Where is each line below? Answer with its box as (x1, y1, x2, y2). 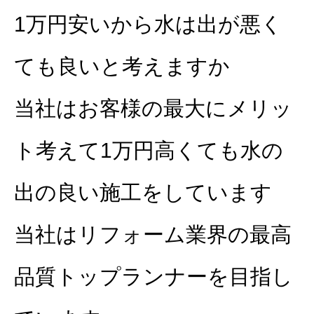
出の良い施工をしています (14, 181, 272, 205)
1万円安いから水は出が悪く (14, 13, 282, 36)
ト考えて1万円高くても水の (14, 139, 283, 163)
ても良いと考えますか (14, 55, 230, 78)
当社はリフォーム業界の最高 (14, 223, 292, 247)
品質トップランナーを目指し (14, 265, 293, 289)
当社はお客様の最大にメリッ (14, 97, 292, 121)
